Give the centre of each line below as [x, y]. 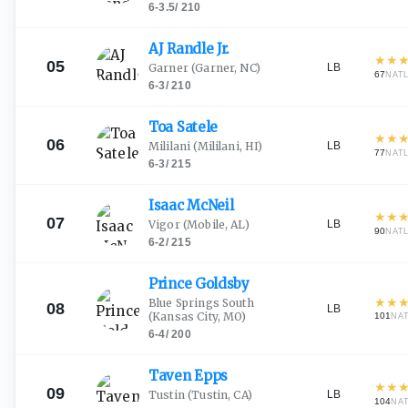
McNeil [210, 205]
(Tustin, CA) [218, 395]
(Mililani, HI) [227, 146]
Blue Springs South [201, 303]
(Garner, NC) [224, 68]
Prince [172, 284]
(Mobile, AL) [214, 224]
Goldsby [222, 284]
